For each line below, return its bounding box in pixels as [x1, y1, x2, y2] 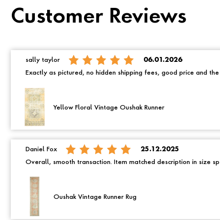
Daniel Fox [26, 146, 57, 153]
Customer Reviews [11, 7, 187, 27]
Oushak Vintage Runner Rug [54, 193, 137, 200]
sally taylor [26, 56, 60, 63]
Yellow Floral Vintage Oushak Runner [54, 105, 165, 111]
